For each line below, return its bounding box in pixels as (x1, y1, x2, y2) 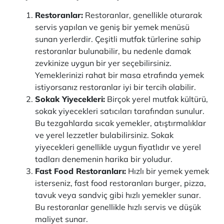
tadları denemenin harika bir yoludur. (35, 154, 172, 164)
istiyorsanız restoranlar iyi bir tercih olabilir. (35, 82, 196, 92)
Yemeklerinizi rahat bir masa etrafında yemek (35, 70, 204, 80)
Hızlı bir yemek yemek (126, 166, 209, 176)
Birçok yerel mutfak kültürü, (105, 94, 208, 104)
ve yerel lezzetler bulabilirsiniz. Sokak (35, 130, 173, 140)
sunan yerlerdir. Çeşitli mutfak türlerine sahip (35, 34, 201, 44)
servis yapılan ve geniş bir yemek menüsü (35, 22, 189, 32)
